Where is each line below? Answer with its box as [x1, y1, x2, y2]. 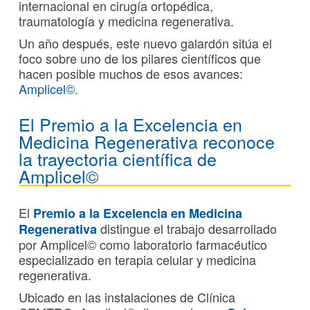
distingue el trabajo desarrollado [97, 219, 277, 237]
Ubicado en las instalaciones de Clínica [19, 287, 235, 306]
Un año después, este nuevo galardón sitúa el [19, 33, 272, 52]
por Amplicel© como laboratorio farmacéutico [19, 235, 267, 253]
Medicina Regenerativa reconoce [19, 128, 275, 154]
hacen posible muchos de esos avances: [19, 64, 243, 82]
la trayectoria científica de [19, 145, 217, 171]
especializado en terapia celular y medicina [19, 250, 256, 268]
